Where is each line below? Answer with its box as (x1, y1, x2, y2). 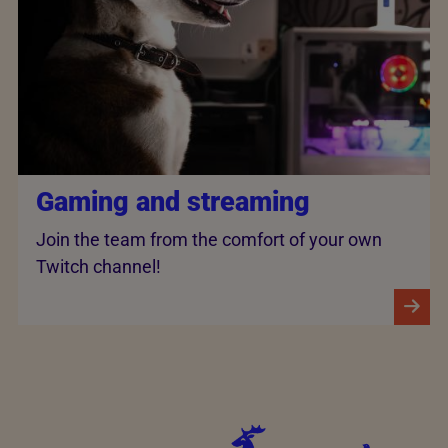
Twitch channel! (36, 255, 161, 277)
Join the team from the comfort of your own (36, 228, 382, 250)
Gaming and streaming (36, 186, 310, 219)
